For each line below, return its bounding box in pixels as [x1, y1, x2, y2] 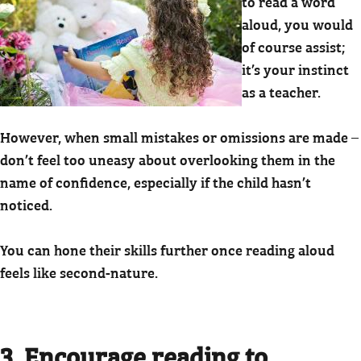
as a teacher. [242, 80, 321, 102]
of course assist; [242, 35, 345, 57]
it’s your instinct [242, 57, 349, 80]
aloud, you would [242, 12, 353, 35]
